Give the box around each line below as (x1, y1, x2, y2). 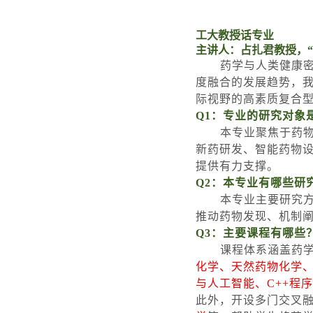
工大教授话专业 (196, 29, 274, 41)
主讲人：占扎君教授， (196, 44, 307, 56)
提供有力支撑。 (196, 160, 279, 172)
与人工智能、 (196, 277, 267, 289)
